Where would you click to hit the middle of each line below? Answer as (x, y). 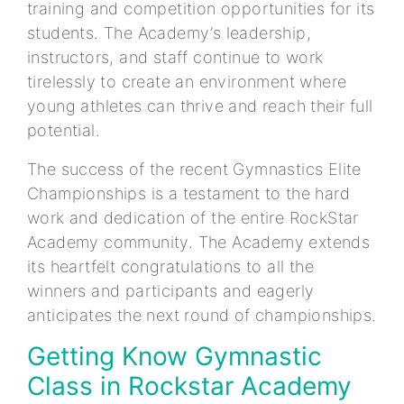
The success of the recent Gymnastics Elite (194, 169)
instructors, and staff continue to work (175, 57)
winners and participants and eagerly (171, 290)
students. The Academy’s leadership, (169, 32)
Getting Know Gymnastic (174, 356)
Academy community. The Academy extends (199, 242)
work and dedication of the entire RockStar (193, 217)
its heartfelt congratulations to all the (170, 266)
